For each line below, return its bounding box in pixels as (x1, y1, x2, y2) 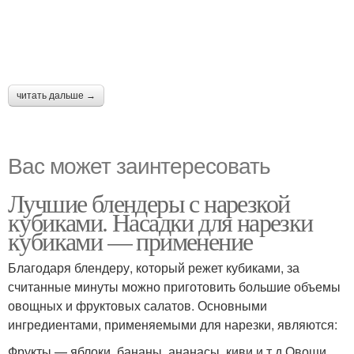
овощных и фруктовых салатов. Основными (8, 296, 267, 314)
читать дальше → (17, 90, 96, 101)
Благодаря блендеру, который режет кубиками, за (8, 258, 299, 277)
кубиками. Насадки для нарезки (8, 205, 313, 239)
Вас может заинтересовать (8, 149, 270, 180)
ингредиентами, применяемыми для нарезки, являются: (8, 315, 337, 333)
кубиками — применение (8, 224, 253, 258)
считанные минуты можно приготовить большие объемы (8, 277, 341, 296)
